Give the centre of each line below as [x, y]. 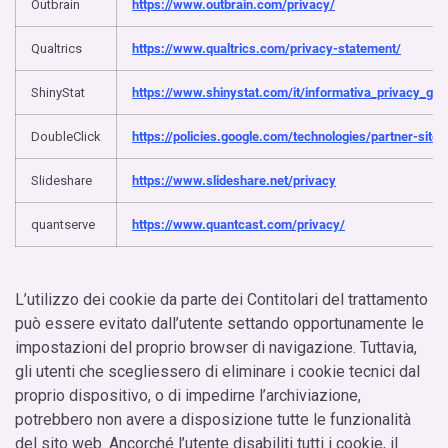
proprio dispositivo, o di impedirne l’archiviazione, [188, 395]
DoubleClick [66, 136]
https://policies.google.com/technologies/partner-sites [289, 136]
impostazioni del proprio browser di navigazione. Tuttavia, [216, 347]
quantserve [63, 224]
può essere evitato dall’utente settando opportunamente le [219, 323]
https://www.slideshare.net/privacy [234, 180]
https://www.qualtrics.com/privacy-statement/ [266, 48]
